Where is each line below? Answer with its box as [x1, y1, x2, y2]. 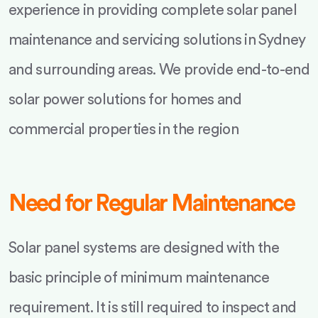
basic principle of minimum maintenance [9, 270, 269, 285]
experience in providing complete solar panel [9, 3, 297, 18]
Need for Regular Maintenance [9, 192, 295, 215]
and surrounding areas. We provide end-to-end [9, 62, 309, 77]
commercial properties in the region [9, 122, 238, 137]
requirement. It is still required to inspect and [9, 300, 297, 315]
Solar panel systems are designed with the [9, 241, 279, 256]
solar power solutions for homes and [9, 92, 241, 107]
